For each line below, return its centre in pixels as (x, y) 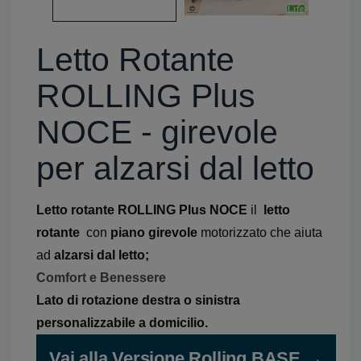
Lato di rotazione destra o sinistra (138, 300)
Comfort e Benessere (101, 278)
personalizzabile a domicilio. (122, 323)
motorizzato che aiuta (260, 232)
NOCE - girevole (157, 132)
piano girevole (154, 232)
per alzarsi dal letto (175, 168)
